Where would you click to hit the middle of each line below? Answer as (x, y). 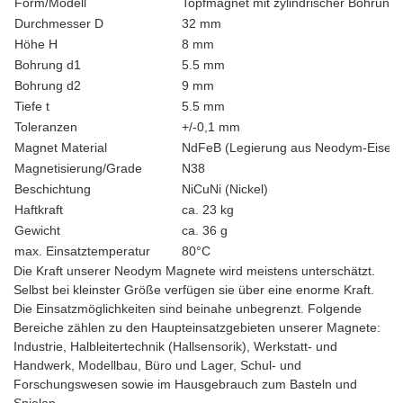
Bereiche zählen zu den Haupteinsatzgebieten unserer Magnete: (197, 327)
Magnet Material (61, 147)
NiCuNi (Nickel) (225, 188)
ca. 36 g (205, 230)
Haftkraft (39, 209)
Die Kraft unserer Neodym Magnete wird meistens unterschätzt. (194, 270)
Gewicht (37, 230)
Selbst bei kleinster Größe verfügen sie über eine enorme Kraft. (194, 289)
